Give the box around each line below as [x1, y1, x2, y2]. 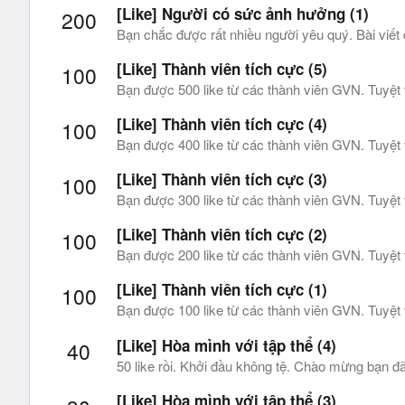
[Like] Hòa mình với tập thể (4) [117, 334, 336, 356]
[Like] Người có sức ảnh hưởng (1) [117, 2, 369, 24]
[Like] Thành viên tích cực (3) [117, 168, 327, 191]
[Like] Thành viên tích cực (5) [117, 57, 327, 80]
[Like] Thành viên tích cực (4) [117, 113, 327, 135]
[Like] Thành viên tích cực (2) [117, 223, 327, 246]
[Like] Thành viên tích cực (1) [117, 278, 327, 301]
